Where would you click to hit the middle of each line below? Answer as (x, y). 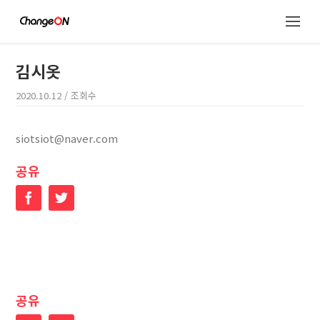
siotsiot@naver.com (67, 138)
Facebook (60, 197)
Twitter (86, 197)
